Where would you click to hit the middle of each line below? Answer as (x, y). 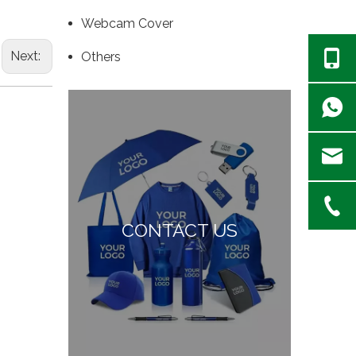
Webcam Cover (127, 24)
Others (101, 57)
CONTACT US (180, 230)
